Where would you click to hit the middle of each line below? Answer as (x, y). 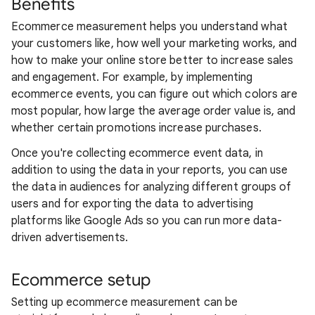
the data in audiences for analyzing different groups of (152, 187)
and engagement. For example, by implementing (132, 77)
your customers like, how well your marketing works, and (154, 43)
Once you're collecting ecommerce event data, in (137, 153)
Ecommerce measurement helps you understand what (149, 26)
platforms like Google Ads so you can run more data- (147, 220)
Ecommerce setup (81, 279)
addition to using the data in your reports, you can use (150, 170)
